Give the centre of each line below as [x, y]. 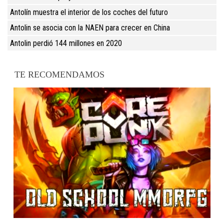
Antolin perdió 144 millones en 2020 [66, 43]
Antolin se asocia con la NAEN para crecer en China [90, 27]
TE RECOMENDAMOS [60, 74]
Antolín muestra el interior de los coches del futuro [89, 12]
